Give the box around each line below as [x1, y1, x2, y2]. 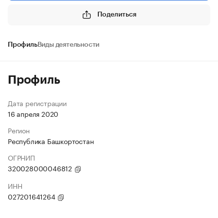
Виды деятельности [37, 41, 100, 48]
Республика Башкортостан [8, 135, 94, 146]
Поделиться [97, 11, 136, 18]
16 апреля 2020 [8, 108, 59, 119]
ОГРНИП [8, 152, 35, 163]
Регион [8, 125, 30, 135]
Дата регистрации [8, 97, 67, 108]
